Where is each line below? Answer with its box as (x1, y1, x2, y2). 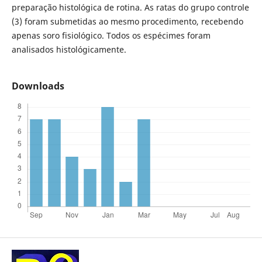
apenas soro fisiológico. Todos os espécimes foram (11, 29, 211, 41)
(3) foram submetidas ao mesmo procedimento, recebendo (11, 15, 243, 27)
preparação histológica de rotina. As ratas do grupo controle (11, 1, 249, 13)
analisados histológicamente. (11, 43, 126, 55)
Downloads (11, 79, 64, 92)
